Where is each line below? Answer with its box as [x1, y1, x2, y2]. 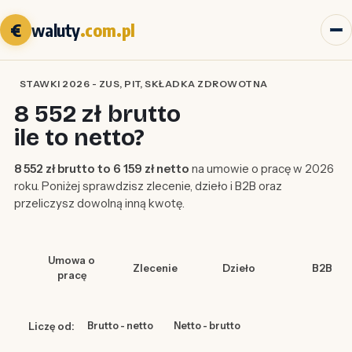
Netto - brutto [173, 320, 240, 332]
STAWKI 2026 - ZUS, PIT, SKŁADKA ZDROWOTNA [19, 78, 268, 90]
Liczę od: [27, 319, 75, 332]
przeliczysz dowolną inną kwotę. [13, 196, 185, 211]
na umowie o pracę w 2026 [189, 161, 334, 177]
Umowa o [48, 254, 96, 267]
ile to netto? [13, 123, 145, 152]
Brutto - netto [86, 320, 153, 332]
